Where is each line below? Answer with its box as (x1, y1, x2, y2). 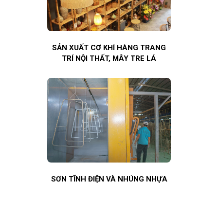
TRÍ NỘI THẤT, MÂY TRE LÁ (62, 54, 156, 63)
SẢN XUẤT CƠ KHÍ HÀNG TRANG (52, 43, 166, 53)
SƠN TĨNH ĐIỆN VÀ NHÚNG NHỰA (51, 175, 167, 184)
